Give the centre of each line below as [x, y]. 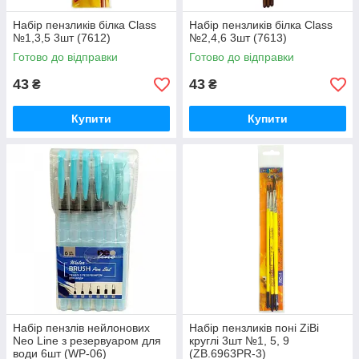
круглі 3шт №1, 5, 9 [239, 341]
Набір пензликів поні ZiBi [254, 328]
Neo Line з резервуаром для [87, 341]
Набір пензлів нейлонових [81, 328]
